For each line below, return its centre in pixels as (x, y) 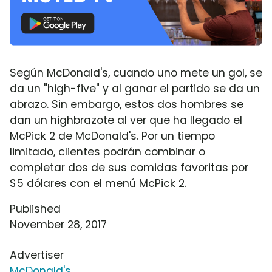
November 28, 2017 (58, 224)
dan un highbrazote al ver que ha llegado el (126, 120)
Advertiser (37, 255)
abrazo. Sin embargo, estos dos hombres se (127, 104)
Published (35, 209)
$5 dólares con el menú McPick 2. (98, 183)
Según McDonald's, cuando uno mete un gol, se (136, 73)
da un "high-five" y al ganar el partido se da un (135, 88)
